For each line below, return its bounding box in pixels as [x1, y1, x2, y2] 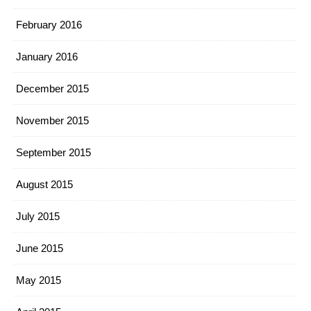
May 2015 [16, 274, 61, 286]
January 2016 [16, 51, 78, 62]
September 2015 [16, 146, 91, 158]
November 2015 [16, 115, 89, 126]
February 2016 [16, 19, 82, 31]
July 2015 [16, 210, 60, 222]
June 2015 [16, 242, 63, 254]
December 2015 [16, 83, 89, 94]
